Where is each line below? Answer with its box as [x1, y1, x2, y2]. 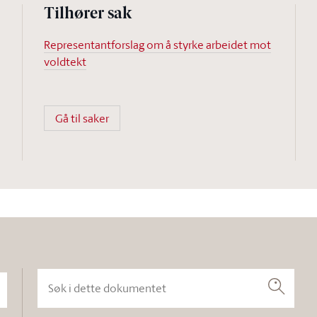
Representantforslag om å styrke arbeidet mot [43, 37, 271, 52]
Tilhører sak [43, 6, 132, 23]
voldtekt [43, 54, 86, 69]
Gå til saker [54, 110, 109, 126]
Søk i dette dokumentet [35, 268, 154, 284]
